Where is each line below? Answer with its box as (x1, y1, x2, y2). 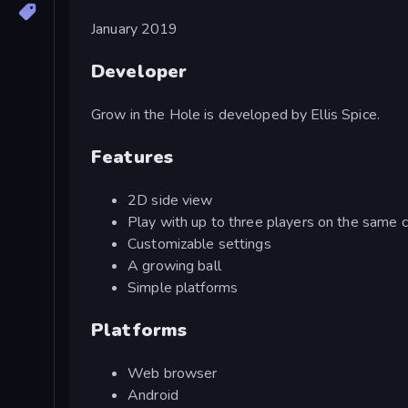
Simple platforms (127, 277, 239, 298)
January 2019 (91, 18, 178, 39)
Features (91, 144, 174, 169)
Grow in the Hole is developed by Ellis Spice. (91, 104, 380, 125)
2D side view (127, 189, 213, 210)
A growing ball (127, 255, 221, 276)
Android (127, 384, 178, 405)
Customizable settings (127, 233, 271, 254)
